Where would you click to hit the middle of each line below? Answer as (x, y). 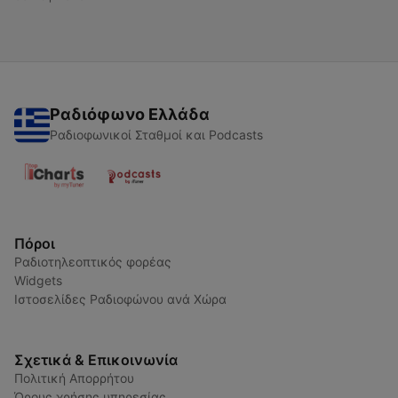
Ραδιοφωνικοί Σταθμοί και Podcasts (156, 135)
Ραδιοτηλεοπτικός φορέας (93, 262)
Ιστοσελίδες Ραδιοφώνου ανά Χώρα (120, 299)
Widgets (38, 281)
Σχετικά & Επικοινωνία (96, 360)
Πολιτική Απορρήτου (74, 378)
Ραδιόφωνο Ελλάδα (130, 115)
